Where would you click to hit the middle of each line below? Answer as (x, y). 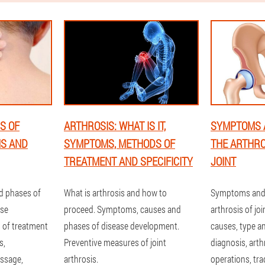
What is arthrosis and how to (115, 193)
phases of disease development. (122, 226)
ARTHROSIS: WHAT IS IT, (115, 126)
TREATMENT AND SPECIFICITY (128, 161)
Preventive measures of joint (115, 242)
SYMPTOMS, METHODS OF (119, 143)
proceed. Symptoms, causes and (122, 209)
